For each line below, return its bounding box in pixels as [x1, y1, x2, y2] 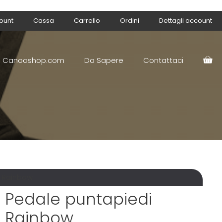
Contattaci [143, 55, 183, 65]
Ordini [120, 16, 139, 25]
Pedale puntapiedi [5, 188, 153, 210]
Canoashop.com [2, 55, 64, 65]
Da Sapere [84, 55, 123, 65]
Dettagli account [159, 16, 212, 25]
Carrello [74, 16, 100, 25]
